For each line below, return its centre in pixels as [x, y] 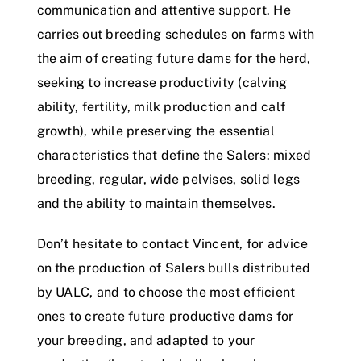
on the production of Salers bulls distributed [174, 268]
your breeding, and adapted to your [146, 340]
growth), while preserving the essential [156, 131]
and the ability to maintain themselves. [156, 203]
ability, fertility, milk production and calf [161, 106]
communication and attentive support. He [164, 10]
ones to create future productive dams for [165, 316]
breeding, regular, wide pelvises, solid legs [168, 179]
